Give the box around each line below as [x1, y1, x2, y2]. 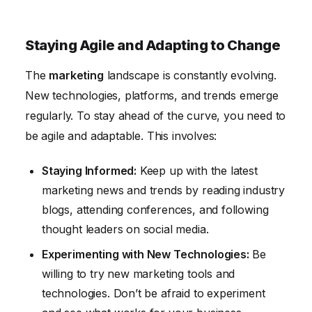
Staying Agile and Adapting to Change [25, 37, 281, 54]
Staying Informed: [42, 163, 137, 178]
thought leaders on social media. [42, 221, 209, 236]
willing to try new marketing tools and [42, 266, 235, 281]
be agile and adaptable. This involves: [25, 129, 217, 143]
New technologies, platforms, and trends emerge [25, 88, 279, 103]
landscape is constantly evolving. [103, 68, 276, 83]
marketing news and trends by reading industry [42, 182, 286, 197]
